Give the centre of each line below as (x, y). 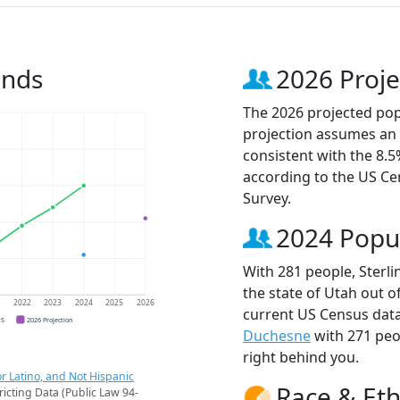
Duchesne (277, 336)
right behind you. (301, 358)
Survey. (267, 199)
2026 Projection (50, 319)
